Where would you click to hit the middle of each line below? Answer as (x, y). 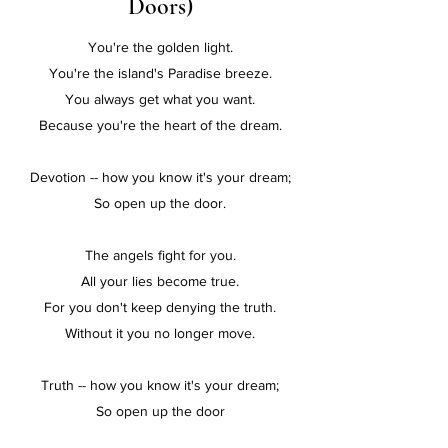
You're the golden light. (160, 47)
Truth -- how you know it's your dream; (160, 385)
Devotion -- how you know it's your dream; (160, 177)
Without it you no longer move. (160, 333)
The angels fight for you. (160, 255)
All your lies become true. (160, 281)
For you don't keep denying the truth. (160, 307)
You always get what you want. (160, 99)
